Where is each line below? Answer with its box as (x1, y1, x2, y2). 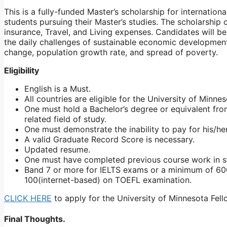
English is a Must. (24, 83, 91, 94)
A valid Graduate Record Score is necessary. (24, 134, 195, 144)
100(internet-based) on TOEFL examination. (24, 174, 192, 185)
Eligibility (4, 65, 39, 75)
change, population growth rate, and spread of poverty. (4, 47, 218, 57)
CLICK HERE (4, 193, 52, 203)
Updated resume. (24, 144, 90, 155)
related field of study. (24, 113, 106, 124)
